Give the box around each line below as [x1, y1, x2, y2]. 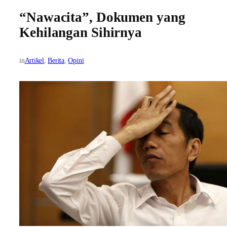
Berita [48, 57, 64, 65]
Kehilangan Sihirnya [19, 25, 142, 41]
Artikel [24, 57, 44, 65]
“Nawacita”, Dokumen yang [19, 10, 185, 25]
